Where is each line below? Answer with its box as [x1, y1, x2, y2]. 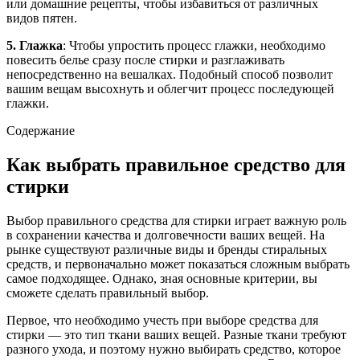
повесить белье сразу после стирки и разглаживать [6, 52, 284, 67]
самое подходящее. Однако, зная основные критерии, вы [6, 271, 317, 285]
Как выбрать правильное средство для [6, 153, 346, 175]
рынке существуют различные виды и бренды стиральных [6, 242, 327, 256]
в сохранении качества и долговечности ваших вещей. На [6, 227, 325, 242]
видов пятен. [6, 10, 77, 25]
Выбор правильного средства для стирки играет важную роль [6, 213, 346, 227]
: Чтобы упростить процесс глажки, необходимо [63, 38, 325, 52]
